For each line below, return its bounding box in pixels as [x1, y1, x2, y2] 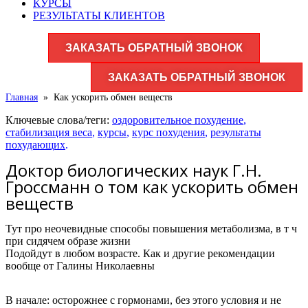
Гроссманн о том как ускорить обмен [5, 175, 298, 198]
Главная [5, 92, 38, 102]
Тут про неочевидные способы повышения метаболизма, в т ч [5, 223, 297, 234]
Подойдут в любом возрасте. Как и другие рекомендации [5, 247, 275, 259]
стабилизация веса [5, 126, 92, 138]
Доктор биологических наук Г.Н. [5, 159, 262, 181]
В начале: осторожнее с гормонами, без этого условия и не [5, 294, 281, 306]
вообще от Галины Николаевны [5, 260, 155, 272]
